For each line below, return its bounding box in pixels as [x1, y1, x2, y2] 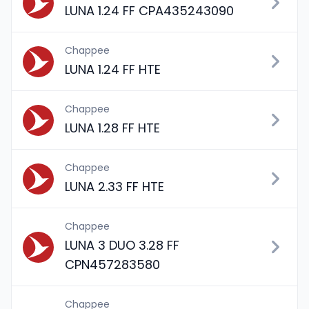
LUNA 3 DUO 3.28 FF [65, 237, 179, 254]
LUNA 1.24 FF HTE [65, 61, 161, 78]
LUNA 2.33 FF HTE [65, 178, 164, 195]
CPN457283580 [65, 256, 160, 273]
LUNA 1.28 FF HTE [65, 119, 160, 137]
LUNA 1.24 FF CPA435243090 [65, 2, 234, 19]
